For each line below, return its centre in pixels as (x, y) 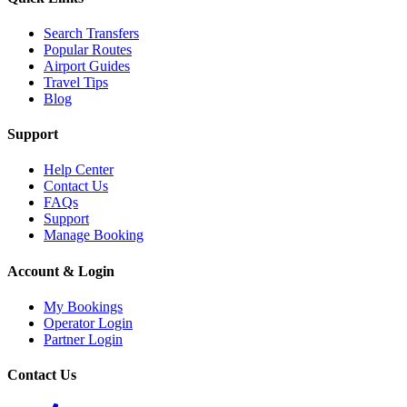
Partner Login (83, 339)
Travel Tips (76, 82)
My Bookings (83, 306)
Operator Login (88, 323)
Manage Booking (94, 235)
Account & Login (61, 271)
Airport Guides (87, 65)
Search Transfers (91, 33)
